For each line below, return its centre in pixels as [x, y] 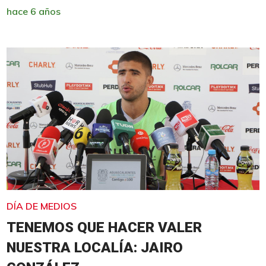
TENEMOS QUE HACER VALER [104, 227]
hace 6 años [33, 11]
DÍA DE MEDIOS [41, 206]
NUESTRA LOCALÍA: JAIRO [94, 247]
